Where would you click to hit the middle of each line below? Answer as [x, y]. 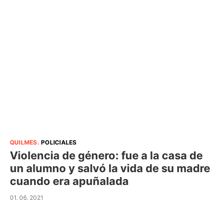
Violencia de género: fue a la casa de [106, 155]
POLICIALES [59, 142]
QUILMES [24, 142]
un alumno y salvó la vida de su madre [110, 168]
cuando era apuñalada [69, 181]
